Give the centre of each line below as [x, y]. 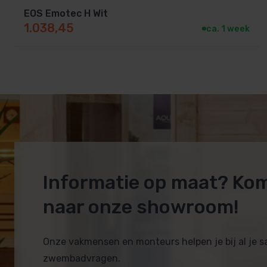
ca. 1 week [228, 29]
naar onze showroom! [141, 207]
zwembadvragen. [82, 258]
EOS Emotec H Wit [66, 13]
